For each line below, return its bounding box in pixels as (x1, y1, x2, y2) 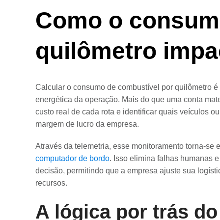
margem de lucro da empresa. (35, 120, 139, 128)
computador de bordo (35, 154, 110, 163)
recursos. (35, 179, 67, 187)
